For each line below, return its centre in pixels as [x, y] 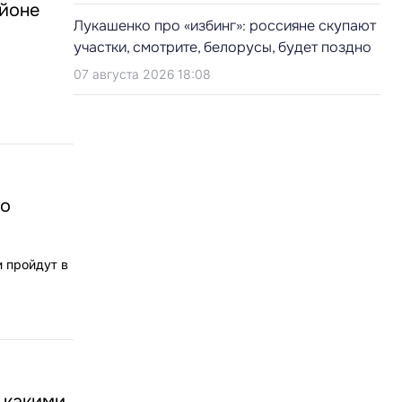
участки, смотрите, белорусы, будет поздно [223, 47]
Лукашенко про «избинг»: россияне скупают [225, 26]
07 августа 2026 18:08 [142, 74]
